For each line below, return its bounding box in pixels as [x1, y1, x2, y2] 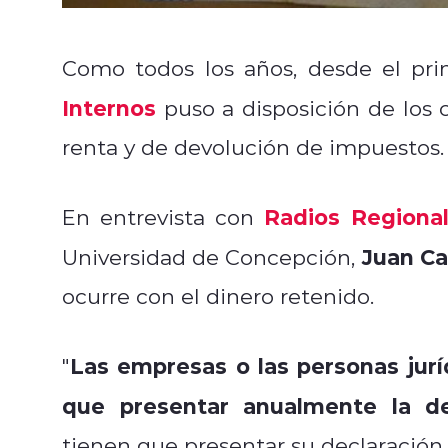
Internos [62, 92, 156, 122]
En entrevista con [62, 202, 265, 231]
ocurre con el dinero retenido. [62, 281, 380, 310]
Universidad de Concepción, [62, 242, 362, 271]
